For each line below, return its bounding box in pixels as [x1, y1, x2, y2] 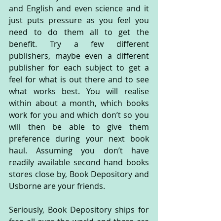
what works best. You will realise [9, 85, 149, 97]
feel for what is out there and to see [9, 74, 149, 85]
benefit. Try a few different [9, 38, 149, 49]
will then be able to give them [9, 121, 149, 132]
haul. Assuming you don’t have [9, 145, 149, 156]
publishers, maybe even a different [9, 50, 149, 61]
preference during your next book [9, 133, 149, 144]
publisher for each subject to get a [9, 62, 149, 73]
